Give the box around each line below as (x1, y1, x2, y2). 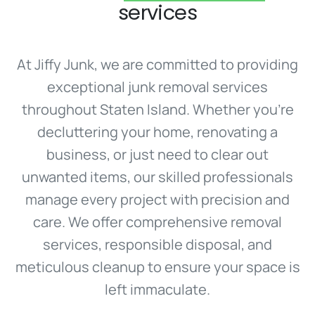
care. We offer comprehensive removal (33, 212, 282, 232)
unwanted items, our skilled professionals (22, 167, 293, 187)
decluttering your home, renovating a (37, 122, 278, 142)
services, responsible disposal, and (43, 235, 272, 255)
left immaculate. (105, 280, 210, 300)
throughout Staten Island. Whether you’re (21, 100, 294, 120)
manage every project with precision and (25, 190, 290, 210)
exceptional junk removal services (47, 77, 268, 97)
